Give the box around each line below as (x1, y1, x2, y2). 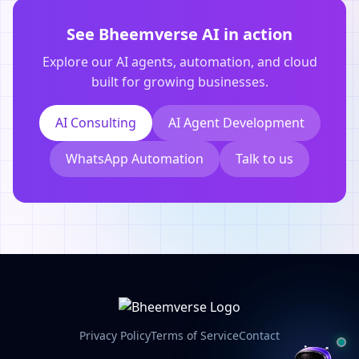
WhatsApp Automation (66, 150, 204, 167)
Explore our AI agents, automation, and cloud (42, 53, 317, 71)
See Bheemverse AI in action (67, 23, 292, 45)
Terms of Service (151, 328, 239, 343)
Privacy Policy (79, 328, 151, 343)
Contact (239, 328, 280, 343)
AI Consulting (54, 114, 136, 131)
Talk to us (236, 150, 293, 167)
